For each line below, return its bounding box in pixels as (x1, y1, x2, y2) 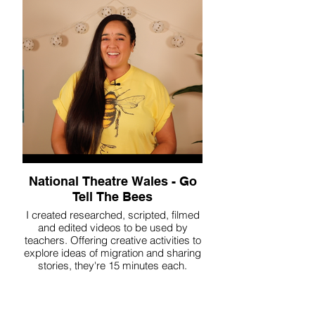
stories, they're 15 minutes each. (38, 259, 187, 272)
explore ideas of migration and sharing (24, 246, 201, 259)
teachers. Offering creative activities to (24, 233, 201, 247)
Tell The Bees (72, 189, 153, 204)
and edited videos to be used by (37, 221, 188, 234)
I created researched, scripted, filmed (25, 208, 200, 221)
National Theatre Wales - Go (28, 174, 197, 188)
